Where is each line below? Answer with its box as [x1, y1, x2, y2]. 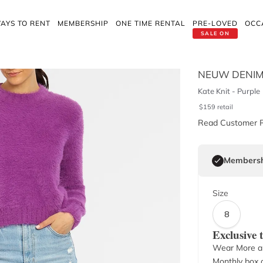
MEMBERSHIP [58, 19, 109, 28]
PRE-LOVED [193, 19, 238, 28]
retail [217, 103, 233, 111]
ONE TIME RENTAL [116, 19, 186, 28]
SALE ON [200, 30, 230, 36]
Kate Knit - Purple [197, 86, 260, 96]
